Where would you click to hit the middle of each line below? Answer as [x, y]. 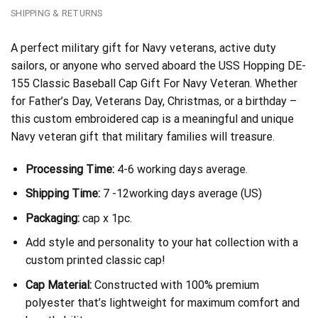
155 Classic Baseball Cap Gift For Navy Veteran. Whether [154, 83]
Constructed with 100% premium [175, 285]
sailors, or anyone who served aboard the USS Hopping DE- [158, 65]
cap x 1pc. [105, 218]
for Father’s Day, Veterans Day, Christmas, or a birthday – [154, 101]
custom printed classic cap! [95, 261]
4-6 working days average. [181, 169]
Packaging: [52, 218]
